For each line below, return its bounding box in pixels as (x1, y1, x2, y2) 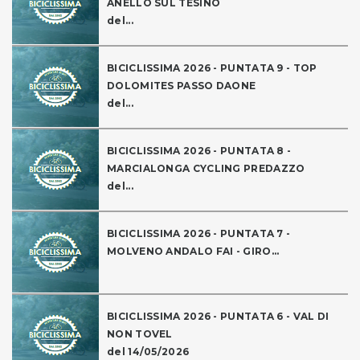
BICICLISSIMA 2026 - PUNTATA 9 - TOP (107, 62, 317, 75)
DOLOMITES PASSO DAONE (107, 80, 256, 92)
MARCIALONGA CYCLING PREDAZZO (107, 162, 305, 175)
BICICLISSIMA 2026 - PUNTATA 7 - (107, 227, 291, 240)
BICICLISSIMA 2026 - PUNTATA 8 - (107, 145, 292, 157)
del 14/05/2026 (107, 346, 190, 358)
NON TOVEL (107, 328, 173, 341)
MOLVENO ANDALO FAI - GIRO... (107, 245, 280, 258)
